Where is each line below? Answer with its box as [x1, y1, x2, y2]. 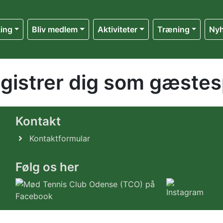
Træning [157, 24, 190, 34]
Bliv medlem [32, 24, 78, 34]
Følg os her [15, 160, 79, 174]
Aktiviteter [97, 24, 137, 34]
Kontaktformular [29, 133, 90, 143]
